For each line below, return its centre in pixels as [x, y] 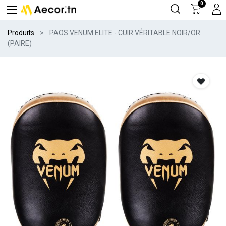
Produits [21, 33]
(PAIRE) [20, 43]
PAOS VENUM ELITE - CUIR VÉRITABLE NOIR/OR [125, 33]
